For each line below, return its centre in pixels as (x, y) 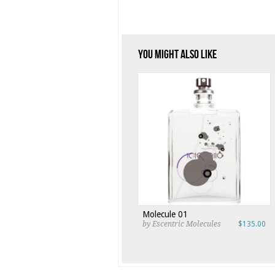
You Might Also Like (177, 55)
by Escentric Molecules (182, 224)
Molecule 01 (165, 214)
